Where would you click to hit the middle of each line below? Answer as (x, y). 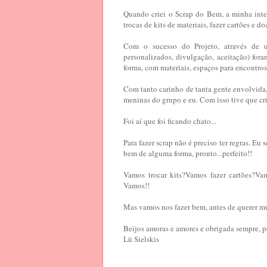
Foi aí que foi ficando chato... (170, 121)
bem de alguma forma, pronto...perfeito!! (188, 153)
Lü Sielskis (141, 239)
